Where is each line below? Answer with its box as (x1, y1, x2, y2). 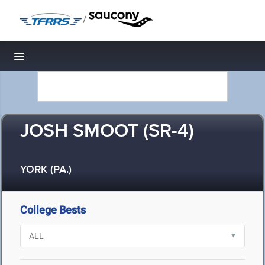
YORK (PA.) (20, 163, 72, 177)
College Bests (20, 203, 86, 216)
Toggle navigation (20, 53, 99, 66)
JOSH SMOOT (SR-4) (20, 119, 194, 144)
